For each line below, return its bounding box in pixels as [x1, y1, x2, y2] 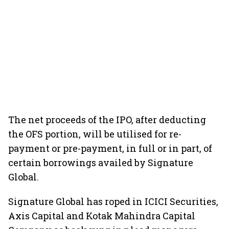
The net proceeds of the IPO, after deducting [8, 113, 206, 126]
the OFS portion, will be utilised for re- [8, 128, 181, 140]
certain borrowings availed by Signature [8, 156, 193, 169]
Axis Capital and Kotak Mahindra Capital [8, 210, 195, 222]
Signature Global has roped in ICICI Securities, [8, 195, 218, 208]
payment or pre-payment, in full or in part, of [8, 142, 212, 154]
